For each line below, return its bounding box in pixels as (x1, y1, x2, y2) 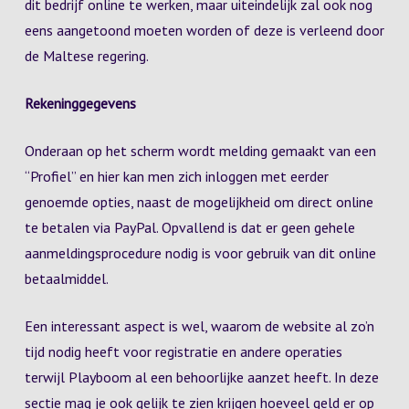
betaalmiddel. (24, 269, 109, 288)
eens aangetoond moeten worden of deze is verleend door (24, 21, 384, 39)
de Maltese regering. (24, 47, 149, 65)
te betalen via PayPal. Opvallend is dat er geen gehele (24, 218, 355, 236)
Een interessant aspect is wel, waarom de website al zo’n (24, 317, 374, 335)
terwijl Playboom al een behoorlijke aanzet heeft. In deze (24, 368, 379, 386)
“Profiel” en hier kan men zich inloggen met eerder (24, 167, 329, 185)
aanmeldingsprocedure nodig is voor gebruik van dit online (24, 244, 376, 262)
